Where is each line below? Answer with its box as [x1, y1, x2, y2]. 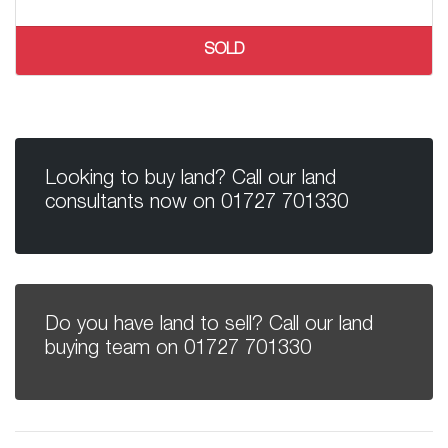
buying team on [45, 340, 184, 361]
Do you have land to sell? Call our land [45, 316, 373, 337]
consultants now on [45, 194, 221, 215]
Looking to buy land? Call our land [45, 170, 336, 191]
